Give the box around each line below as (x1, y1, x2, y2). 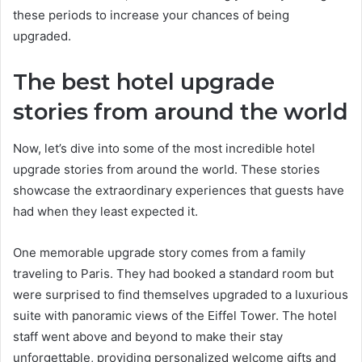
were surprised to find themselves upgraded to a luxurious (13, 286, 348, 302)
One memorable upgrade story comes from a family (13, 244, 305, 260)
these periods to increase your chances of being (13, 7, 289, 23)
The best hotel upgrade (13, 69, 275, 96)
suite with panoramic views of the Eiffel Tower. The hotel (13, 307, 337, 323)
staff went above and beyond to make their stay (13, 328, 283, 344)
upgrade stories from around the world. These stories (13, 161, 320, 177)
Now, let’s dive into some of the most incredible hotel (13, 140, 315, 156)
